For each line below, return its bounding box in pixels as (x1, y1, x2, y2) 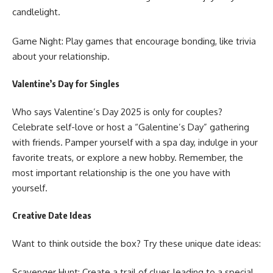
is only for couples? (141, 105, 222, 118)
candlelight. (12, 6, 60, 18)
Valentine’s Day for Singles (12, 78, 119, 90)
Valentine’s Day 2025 (54, 105, 141, 118)
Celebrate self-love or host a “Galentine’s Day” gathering (12, 121, 249, 133)
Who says (12, 105, 54, 118)
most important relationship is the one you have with (12, 166, 230, 179)
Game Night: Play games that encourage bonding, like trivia (12, 35, 256, 47)
